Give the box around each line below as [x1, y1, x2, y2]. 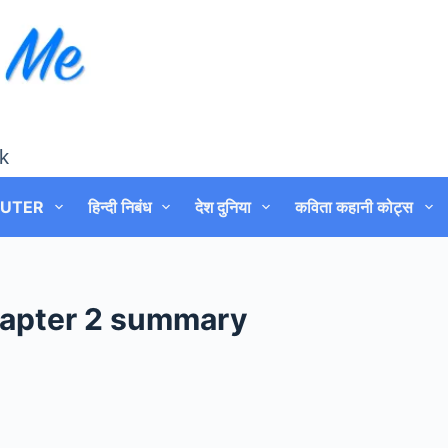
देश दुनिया [195, 197, 252, 217]
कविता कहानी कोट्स [295, 197, 414, 217]
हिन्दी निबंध [88, 197, 152, 217]
